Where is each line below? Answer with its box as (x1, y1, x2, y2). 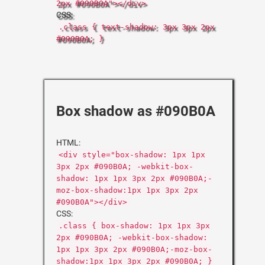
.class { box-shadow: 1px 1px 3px (59, 221, 210, 230)
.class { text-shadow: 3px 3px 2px (59, 22, 215, 31)
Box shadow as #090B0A (56, 103, 215, 119)
